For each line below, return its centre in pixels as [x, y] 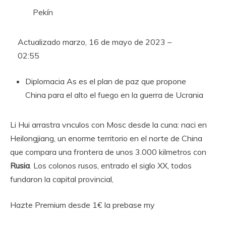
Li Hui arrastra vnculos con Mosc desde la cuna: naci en [108, 125]
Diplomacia [45, 81]
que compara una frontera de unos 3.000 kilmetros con [108, 152]
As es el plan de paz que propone [125, 81]
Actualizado [40, 42]
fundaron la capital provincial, [62, 179]
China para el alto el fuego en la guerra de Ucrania [114, 95]
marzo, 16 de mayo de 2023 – [117, 42]
